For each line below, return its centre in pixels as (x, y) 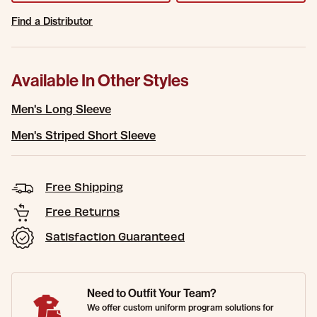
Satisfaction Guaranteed (115, 236)
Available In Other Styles (100, 80)
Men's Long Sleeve (61, 109)
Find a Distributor (52, 21)
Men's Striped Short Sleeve (83, 135)
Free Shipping (84, 186)
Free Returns (82, 211)
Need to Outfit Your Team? (152, 293)
